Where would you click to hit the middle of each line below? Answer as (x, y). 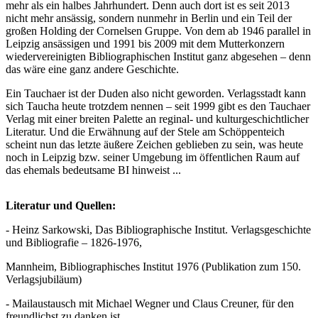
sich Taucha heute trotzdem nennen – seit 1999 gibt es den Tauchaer (158, 106)
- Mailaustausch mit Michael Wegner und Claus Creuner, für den (150, 303)
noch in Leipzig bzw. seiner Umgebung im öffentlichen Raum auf (153, 157)
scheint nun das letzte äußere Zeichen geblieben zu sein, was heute (154, 144)
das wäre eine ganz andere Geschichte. (92, 69)
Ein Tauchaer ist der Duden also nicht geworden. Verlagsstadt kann (156, 93)
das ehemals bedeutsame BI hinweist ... (93, 170)
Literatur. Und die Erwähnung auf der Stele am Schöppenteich (145, 132)
